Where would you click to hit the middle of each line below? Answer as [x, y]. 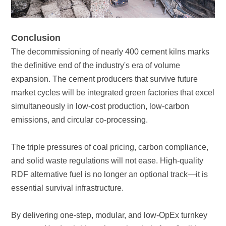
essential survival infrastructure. [68, 188]
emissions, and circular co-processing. [80, 120]
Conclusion [36, 38]
